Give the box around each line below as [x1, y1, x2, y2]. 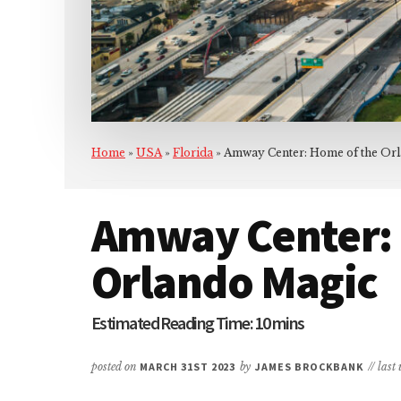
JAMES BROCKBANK [255, 359, 363, 373]
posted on [91, 359, 140, 373]
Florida [173, 145, 213, 159]
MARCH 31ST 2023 [140, 359, 236, 373]
